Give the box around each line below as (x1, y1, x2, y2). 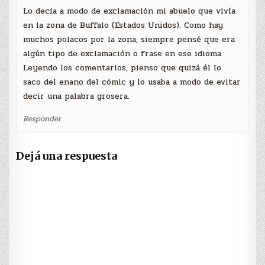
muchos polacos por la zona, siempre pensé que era (23, 33, 235, 46)
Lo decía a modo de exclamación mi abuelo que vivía (23, 5, 236, 18)
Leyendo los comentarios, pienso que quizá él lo (23, 62, 222, 75)
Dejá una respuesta (16, 149, 118, 163)
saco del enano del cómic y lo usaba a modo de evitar (23, 76, 241, 89)
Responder (23, 112, 62, 125)
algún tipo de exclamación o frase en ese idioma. (23, 47, 224, 60)
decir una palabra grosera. (23, 90, 130, 103)
